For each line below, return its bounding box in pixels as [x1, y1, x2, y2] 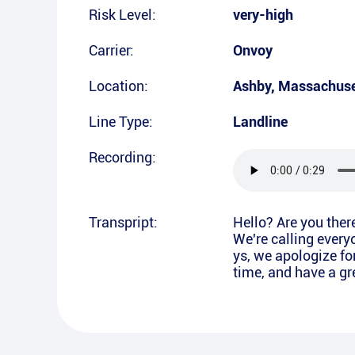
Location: [89, 78, 148, 94]
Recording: [89, 149, 156, 166]
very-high [233, 6, 293, 23]
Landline [233, 113, 288, 130]
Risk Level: [89, 6, 156, 23]
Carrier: [89, 42, 134, 59]
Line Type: [89, 113, 153, 130]
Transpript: [89, 214, 158, 231]
